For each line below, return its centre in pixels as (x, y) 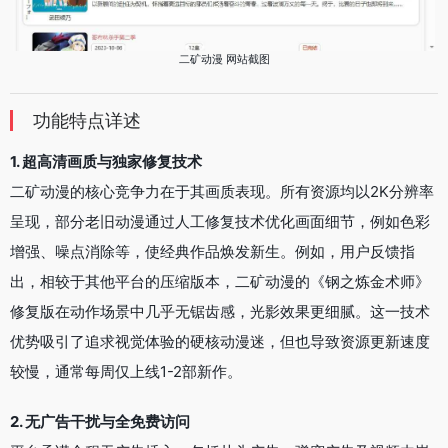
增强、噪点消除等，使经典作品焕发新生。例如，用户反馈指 (212, 251)
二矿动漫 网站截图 (224, 58)
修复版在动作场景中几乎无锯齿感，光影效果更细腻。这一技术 (220, 311)
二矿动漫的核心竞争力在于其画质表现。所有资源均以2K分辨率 (222, 191)
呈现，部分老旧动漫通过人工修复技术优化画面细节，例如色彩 (220, 221)
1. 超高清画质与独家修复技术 (106, 161)
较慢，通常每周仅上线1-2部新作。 (126, 371)
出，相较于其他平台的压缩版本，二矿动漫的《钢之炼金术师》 (220, 281)
